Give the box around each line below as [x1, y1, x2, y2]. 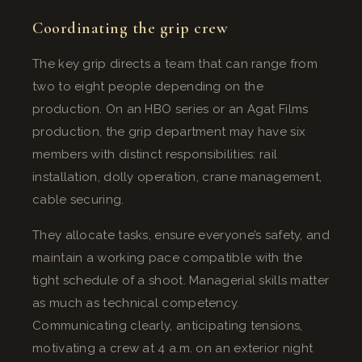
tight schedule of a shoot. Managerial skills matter [32, 272, 330, 288]
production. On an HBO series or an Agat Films [32, 101, 309, 116]
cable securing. [32, 192, 124, 207]
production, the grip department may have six [32, 124, 306, 139]
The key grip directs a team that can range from [32, 56, 318, 71]
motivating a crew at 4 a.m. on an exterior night [32, 340, 314, 356]
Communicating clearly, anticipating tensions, [32, 318, 303, 333]
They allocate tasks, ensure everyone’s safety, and [32, 227, 330, 242]
